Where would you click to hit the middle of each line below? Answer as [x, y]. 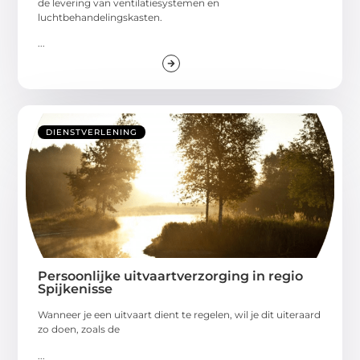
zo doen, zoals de [79, 329]
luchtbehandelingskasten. [100, 17]
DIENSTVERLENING [92, 133]
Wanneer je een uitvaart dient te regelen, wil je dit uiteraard [180, 315]
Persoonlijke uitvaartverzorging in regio [171, 276]
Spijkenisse [76, 289]
